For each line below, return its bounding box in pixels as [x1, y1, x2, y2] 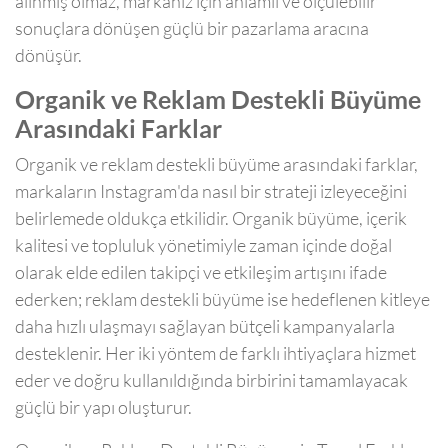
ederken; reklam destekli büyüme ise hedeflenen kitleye [15, 289, 430, 311]
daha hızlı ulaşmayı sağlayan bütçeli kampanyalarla [15, 316, 395, 338]
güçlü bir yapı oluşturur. [15, 397, 192, 419]
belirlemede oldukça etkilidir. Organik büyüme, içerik [15, 208, 407, 230]
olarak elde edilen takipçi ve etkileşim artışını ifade [15, 262, 387, 284]
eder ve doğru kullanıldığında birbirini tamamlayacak [15, 370, 408, 392]
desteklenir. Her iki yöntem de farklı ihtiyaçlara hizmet [15, 343, 416, 365]
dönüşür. [15, 45, 82, 67]
